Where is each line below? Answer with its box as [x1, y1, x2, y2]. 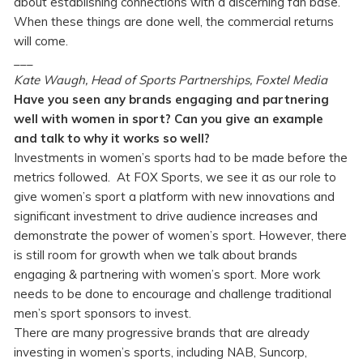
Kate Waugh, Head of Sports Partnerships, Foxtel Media [14, 72, 327, 88]
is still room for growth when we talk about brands [14, 247, 297, 263]
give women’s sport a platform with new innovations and [14, 189, 335, 205]
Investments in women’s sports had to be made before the [14, 150, 348, 166]
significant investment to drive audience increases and [14, 208, 318, 224]
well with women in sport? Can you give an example [14, 111, 323, 127]
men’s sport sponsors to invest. [14, 305, 194, 322]
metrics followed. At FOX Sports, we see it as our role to [14, 169, 336, 186]
